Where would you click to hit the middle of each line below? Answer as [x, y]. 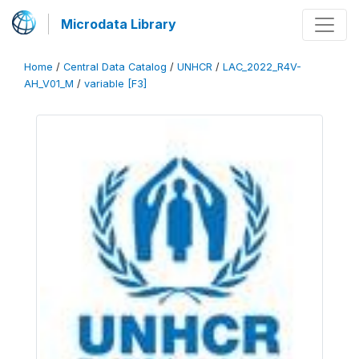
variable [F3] [115, 84]
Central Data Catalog [115, 67]
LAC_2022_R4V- [262, 67]
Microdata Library [119, 24]
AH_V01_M [49, 84]
